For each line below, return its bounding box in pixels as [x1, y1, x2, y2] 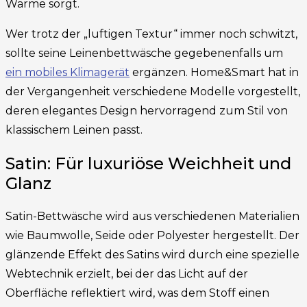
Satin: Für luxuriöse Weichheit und [5, 153, 291, 174]
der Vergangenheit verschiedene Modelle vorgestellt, [5, 85, 300, 99]
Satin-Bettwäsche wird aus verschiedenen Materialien [5, 209, 299, 223]
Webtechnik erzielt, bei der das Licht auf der [5, 267, 248, 280]
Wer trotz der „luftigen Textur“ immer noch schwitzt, [5, 27, 297, 41]
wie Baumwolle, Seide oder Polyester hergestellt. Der [5, 228, 299, 242]
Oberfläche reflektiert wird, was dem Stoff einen [5, 286, 269, 299]
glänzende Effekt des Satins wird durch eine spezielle [5, 247, 299, 261]
